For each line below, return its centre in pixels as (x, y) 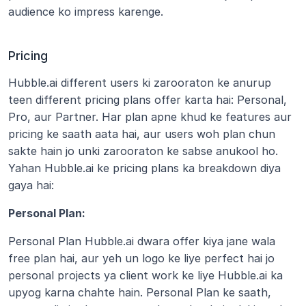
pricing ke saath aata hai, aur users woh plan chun (142, 134)
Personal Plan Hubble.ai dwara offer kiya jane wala (142, 241)
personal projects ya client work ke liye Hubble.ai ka (145, 275)
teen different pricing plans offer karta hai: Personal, (148, 100)
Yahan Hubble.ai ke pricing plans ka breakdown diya (144, 168)
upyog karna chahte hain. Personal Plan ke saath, (140, 292)
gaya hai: (31, 185)
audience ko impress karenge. (87, 12)
